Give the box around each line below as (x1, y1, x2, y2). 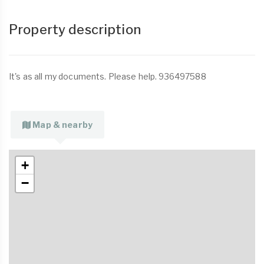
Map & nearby (32, 120, 93, 130)
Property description (9, 22, 141, 37)
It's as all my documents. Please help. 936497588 (9, 71, 206, 81)
